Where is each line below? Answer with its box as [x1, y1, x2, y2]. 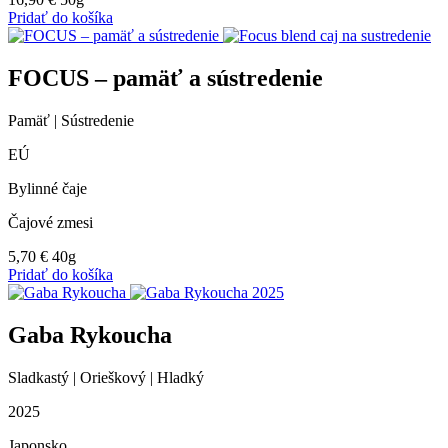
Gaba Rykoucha [8, 321, 172, 348]
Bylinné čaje [8, 179, 87, 197]
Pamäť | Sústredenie [8, 111, 134, 129]
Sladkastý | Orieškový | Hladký [8, 368, 204, 386]
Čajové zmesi [8, 213, 93, 231]
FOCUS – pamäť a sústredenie [8, 64, 323, 91]
